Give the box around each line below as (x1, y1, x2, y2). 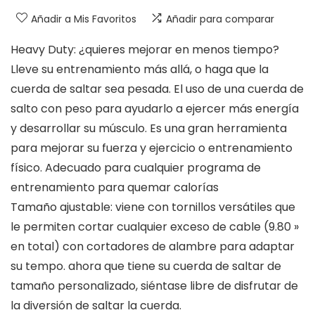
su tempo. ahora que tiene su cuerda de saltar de (11, 258, 281, 275)
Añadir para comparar (166, 12, 274, 27)
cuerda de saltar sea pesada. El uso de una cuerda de (11, 81, 304, 98)
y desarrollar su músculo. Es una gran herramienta (11, 120, 287, 137)
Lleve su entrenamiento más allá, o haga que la (11, 61, 269, 78)
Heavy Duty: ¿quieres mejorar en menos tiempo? (11, 41, 279, 58)
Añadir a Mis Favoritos (31, 12, 136, 27)
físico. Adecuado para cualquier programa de (11, 160, 261, 176)
